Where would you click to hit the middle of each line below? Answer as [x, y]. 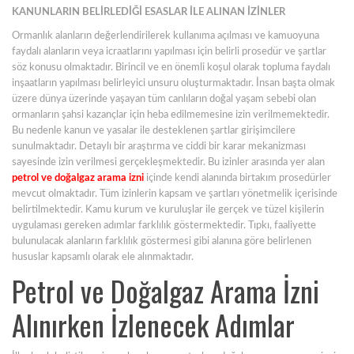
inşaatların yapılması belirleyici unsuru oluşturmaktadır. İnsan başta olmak [173, 83]
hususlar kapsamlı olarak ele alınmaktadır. [103, 257]
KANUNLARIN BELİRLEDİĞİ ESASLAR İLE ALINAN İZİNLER [149, 12]
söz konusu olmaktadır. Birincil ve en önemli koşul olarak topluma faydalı [171, 68]
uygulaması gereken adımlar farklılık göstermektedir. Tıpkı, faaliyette [164, 226]
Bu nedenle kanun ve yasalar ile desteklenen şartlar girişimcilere [154, 131]
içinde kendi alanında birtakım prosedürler [237, 178]
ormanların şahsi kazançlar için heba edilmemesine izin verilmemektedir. [171, 115]
